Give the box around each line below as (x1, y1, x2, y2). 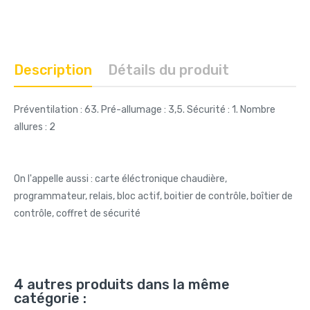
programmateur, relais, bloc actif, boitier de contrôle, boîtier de (14, 190, 293, 202)
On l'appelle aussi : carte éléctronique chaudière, (14, 173, 227, 185)
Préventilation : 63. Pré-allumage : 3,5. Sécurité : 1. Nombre (14, 104, 275, 116)
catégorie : (14, 290, 86, 307)
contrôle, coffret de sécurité (14, 208, 140, 219)
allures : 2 (14, 121, 55, 133)
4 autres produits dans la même (14, 276, 230, 293)
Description (14, 62, 92, 78)
